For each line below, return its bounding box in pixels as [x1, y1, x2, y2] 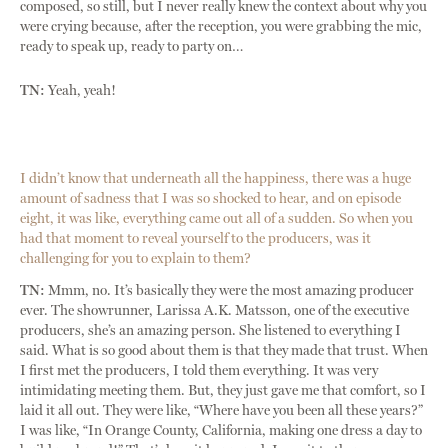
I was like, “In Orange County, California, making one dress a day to [20, 422, 422, 440]
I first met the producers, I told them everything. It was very [20, 362, 378, 380]
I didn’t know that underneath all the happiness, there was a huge [20, 170, 411, 188]
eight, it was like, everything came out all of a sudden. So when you [20, 210, 413, 228]
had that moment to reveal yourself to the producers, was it [20, 230, 371, 248]
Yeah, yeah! [45, 82, 116, 100]
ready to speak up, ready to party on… [20, 38, 244, 56]
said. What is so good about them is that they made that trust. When [20, 342, 428, 360]
